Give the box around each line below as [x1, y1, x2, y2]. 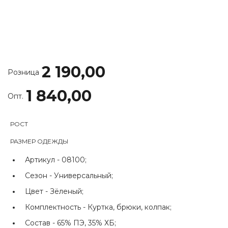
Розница [8, 68, 39, 77]
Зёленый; [50, 187, 83, 196]
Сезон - [25, 171, 54, 180]
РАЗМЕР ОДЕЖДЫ [10, 137, 68, 145]
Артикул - [25, 155, 62, 164]
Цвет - [25, 187, 50, 196]
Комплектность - [25, 203, 88, 212]
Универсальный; [54, 171, 113, 180]
